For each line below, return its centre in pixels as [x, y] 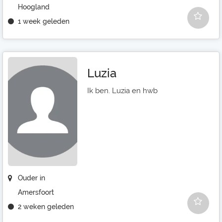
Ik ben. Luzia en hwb [122, 91]
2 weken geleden [46, 207]
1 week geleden [44, 21]
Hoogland [34, 7]
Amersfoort [36, 192]
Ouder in [31, 178]
